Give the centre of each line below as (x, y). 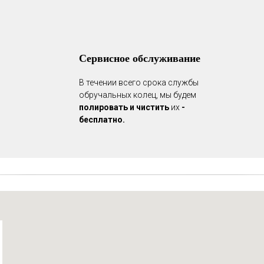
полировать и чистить (125, 107)
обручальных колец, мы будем (138, 95)
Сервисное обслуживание (140, 58)
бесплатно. (102, 120)
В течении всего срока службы (139, 82)
